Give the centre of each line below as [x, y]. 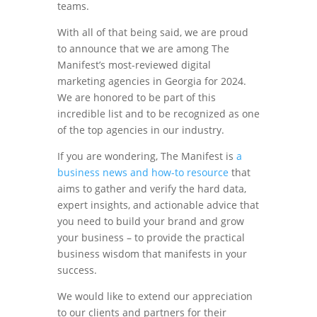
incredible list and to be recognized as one [158, 114]
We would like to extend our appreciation [155, 296]
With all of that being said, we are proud [152, 32]
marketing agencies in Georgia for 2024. [151, 81]
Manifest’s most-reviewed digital [134, 65]
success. [77, 270]
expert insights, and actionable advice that [158, 205]
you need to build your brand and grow [150, 221]
